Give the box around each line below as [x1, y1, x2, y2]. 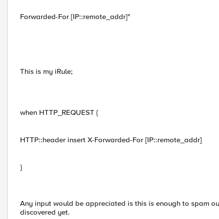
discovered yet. [20, 208, 70, 217]
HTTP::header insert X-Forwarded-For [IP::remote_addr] [20, 135, 202, 144]
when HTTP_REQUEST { [20, 108, 98, 117]
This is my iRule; [20, 67, 73, 76]
